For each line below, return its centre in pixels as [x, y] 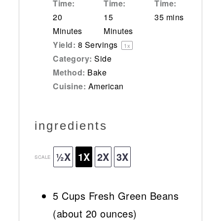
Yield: [64, 45]
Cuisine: [70, 86]
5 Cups [69, 196]
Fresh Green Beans [132, 196]
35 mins [169, 17]
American [106, 86]
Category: [73, 59]
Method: [69, 73]
